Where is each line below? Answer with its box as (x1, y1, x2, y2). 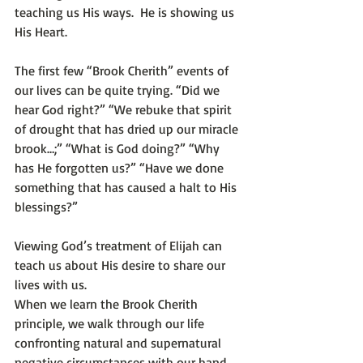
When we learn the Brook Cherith (15, 296, 201, 313)
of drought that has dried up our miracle (15, 121, 241, 138)
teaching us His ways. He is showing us (15, 4, 237, 21)
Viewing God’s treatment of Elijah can (15, 237, 225, 254)
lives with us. (15, 276, 90, 293)
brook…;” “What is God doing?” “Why (15, 140, 223, 157)
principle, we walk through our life (15, 315, 207, 332)
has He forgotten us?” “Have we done (15, 160, 227, 177)
